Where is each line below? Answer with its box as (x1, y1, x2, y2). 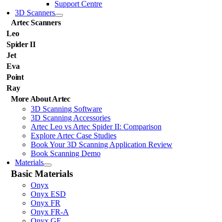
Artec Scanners (10, 18, 61, 27)
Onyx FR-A (30, 208, 69, 216)
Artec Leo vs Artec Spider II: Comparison (30, 122, 162, 131)
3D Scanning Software (30, 105, 102, 113)
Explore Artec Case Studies (30, 131, 116, 140)
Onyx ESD (30, 190, 66, 198)
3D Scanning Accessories (30, 113, 111, 122)
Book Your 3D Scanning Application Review (30, 140, 172, 149)
